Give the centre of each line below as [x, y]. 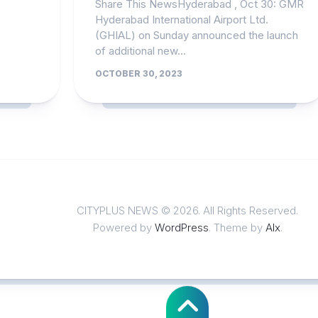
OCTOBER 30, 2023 [138, 73]
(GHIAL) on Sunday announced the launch [196, 35]
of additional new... [140, 51]
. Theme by [237, 227]
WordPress [181, 227]
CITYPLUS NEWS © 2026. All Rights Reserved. [187, 210]
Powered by [124, 227]
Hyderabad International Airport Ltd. [181, 20]
